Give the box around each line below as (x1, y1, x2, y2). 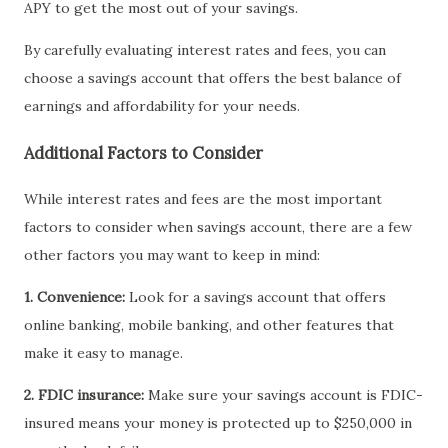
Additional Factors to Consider (24, 142, 263, 163)
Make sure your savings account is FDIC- (144, 385, 423, 404)
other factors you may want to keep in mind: (24, 245, 320, 264)
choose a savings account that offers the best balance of (24, 69, 401, 88)
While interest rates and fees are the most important (24, 189, 382, 208)
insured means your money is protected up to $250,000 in (24, 413, 412, 432)
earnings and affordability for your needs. (24, 97, 300, 116)
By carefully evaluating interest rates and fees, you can (24, 41, 386, 60)
